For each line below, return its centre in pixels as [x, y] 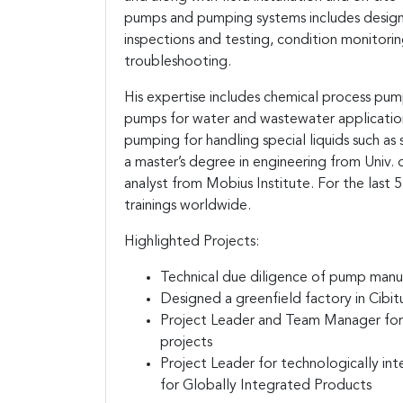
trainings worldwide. [188, 206]
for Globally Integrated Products [266, 385]
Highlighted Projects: [192, 242]
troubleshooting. [178, 62]
